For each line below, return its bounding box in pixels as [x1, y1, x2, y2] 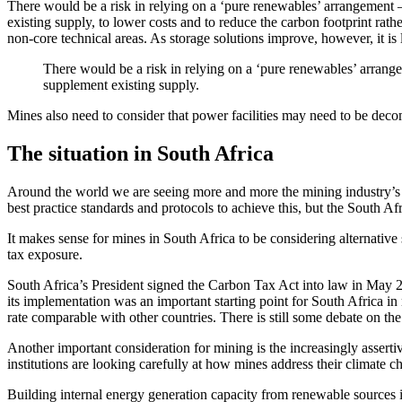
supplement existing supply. [43, 77, 199, 93]
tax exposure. [7, 247, 83, 263]
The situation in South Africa [7, 142, 274, 166]
